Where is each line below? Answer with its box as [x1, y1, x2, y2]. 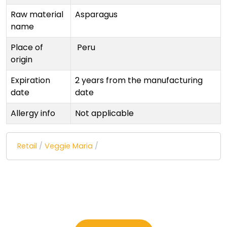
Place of [11, 42, 43, 54]
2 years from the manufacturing [75, 74, 203, 87]
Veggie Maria [45, 141, 93, 152]
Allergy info [11, 107, 55, 120]
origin [11, 54, 32, 66]
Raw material [11, 9, 63, 21]
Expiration [11, 74, 50, 87]
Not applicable [75, 107, 134, 120]
